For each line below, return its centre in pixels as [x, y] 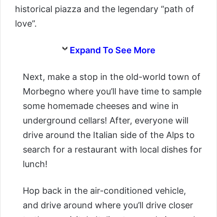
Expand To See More [112, 50]
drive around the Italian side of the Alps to [109, 135]
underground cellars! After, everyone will [106, 120]
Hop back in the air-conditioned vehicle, [104, 190]
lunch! [35, 164]
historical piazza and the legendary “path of [105, 9]
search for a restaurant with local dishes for [112, 149]
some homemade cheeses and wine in [101, 106]
